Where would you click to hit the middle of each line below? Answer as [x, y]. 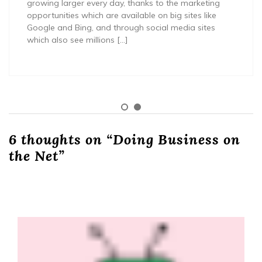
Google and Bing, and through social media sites [121, 27]
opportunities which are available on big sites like [122, 15]
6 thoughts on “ [61, 139]
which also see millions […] [77, 39]
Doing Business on [177, 139]
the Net [34, 156]
